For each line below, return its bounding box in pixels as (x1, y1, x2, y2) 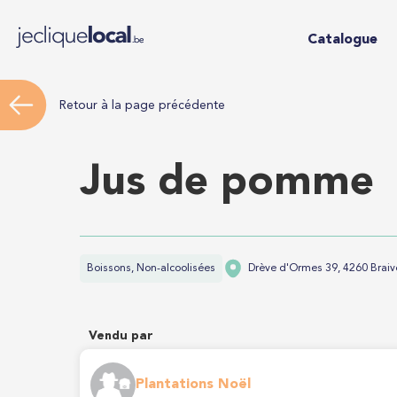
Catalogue (307, 33, 378, 47)
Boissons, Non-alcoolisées (87, 263, 215, 274)
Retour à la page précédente (59, 98, 225, 112)
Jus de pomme (80, 162, 374, 205)
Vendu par (89, 330, 153, 342)
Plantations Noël (136, 378, 251, 392)
